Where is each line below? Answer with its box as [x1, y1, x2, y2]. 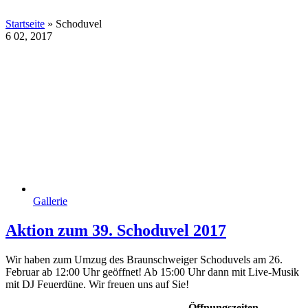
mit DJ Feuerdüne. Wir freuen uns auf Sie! [5, 278, 189, 290]
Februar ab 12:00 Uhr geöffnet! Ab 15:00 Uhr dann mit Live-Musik [5, 265, 299, 278]
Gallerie [33, 195, 67, 207]
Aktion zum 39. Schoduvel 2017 [5, 221, 226, 239]
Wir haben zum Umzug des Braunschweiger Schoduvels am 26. [5, 253, 283, 265]
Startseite [5, 17, 45, 30]
